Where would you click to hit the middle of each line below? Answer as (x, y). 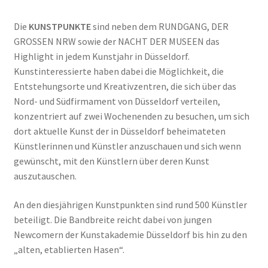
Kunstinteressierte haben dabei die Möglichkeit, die (118, 71)
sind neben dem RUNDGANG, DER (159, 27)
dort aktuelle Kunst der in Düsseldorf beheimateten (119, 131)
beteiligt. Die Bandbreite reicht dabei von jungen (112, 219)
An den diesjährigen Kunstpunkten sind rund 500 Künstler (130, 204)
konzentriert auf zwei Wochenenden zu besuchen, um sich (131, 116)
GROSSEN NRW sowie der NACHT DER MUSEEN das (116, 42)
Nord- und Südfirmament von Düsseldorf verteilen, (117, 101)
